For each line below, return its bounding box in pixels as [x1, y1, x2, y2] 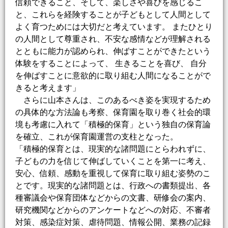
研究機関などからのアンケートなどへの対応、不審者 [15, 206, 211, 215]
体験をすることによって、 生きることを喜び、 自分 [15, 59, 207, 68]
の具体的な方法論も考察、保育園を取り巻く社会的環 [15, 108, 211, 117]
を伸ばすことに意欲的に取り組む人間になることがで [15, 71, 211, 80]
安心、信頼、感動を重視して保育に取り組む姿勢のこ [15, 169, 211, 178]
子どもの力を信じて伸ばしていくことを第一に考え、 [15, 157, 211, 166]
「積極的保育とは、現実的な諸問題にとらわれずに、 [15, 145, 211, 154]
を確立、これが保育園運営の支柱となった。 [15, 132, 178, 141]
